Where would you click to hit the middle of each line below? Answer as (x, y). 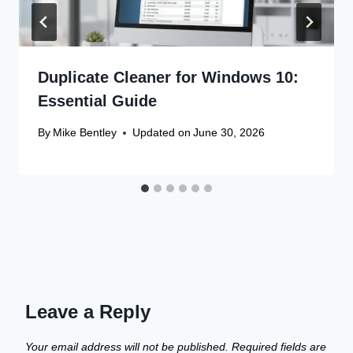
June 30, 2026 (229, 133)
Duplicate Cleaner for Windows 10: (168, 77)
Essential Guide (97, 100)
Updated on (162, 133)
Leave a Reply (88, 312)
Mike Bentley (85, 133)
